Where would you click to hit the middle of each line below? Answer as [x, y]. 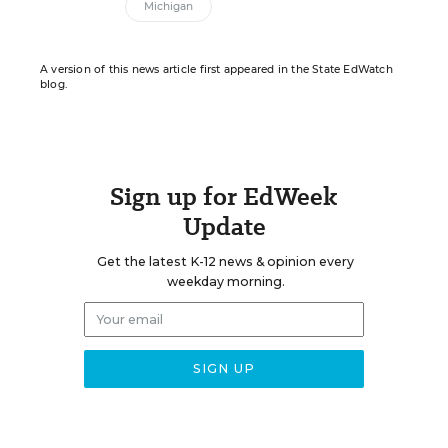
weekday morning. [225, 281]
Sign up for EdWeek [224, 196]
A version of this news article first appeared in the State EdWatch [216, 69]
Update [224, 226]
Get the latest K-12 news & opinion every [225, 261]
